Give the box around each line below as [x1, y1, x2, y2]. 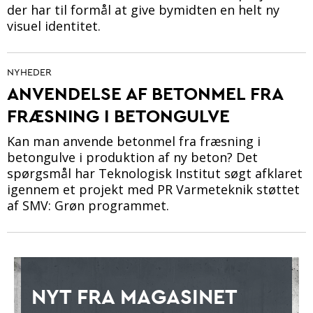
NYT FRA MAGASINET [31, 282, 237, 310]
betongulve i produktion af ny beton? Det [7, 148, 258, 166]
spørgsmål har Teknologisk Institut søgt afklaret [7, 164, 303, 182]
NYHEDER [7, 67, 52, 78]
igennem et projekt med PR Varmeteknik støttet [7, 180, 300, 198]
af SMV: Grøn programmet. [7, 196, 169, 214]
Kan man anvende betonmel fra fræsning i [7, 132, 261, 150]
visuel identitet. [7, 17, 101, 34]
